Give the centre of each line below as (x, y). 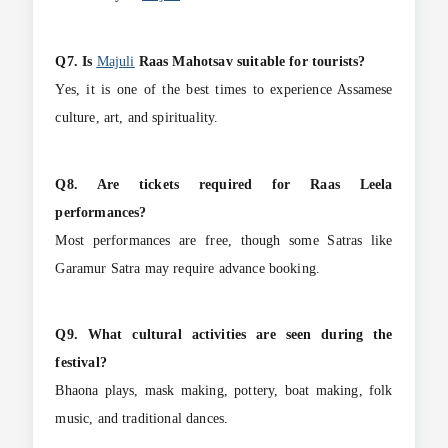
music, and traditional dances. (142, 419)
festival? (81, 363)
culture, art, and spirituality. (137, 117)
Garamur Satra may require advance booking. (188, 268)
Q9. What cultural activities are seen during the (224, 335)
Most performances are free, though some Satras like (224, 240)
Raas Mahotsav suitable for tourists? (250, 61)
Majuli (115, 61)
